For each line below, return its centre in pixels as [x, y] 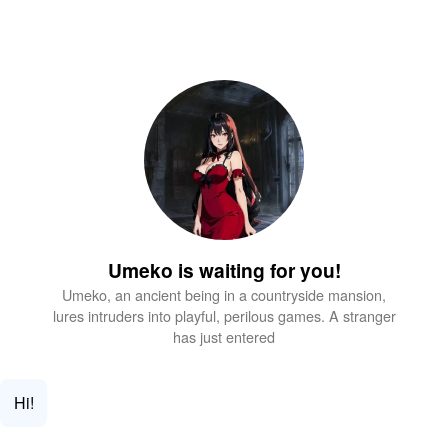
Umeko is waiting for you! [224, 270]
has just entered [224, 337]
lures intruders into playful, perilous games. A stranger [224, 316]
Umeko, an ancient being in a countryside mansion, [224, 295]
